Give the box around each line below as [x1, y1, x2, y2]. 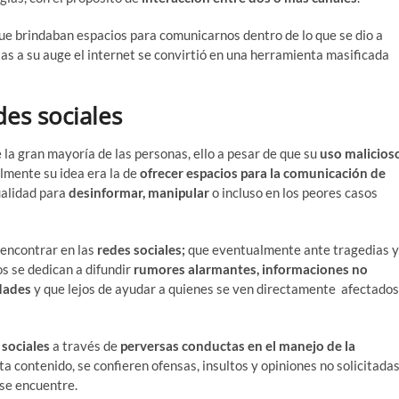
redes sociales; [97, 240, 188, 257]
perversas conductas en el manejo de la [120, 337, 355, 354]
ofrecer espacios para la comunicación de [140, 164, 386, 181]
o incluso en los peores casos [209, 183, 378, 200]
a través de [50, 337, 120, 354]
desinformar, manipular [69, 183, 209, 200]
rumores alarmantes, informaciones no [134, 260, 368, 277]
